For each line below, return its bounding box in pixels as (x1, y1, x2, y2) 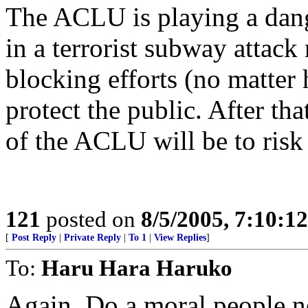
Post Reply (12, 232, 56, 243)
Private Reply (64, 232, 121, 243)
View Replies (154, 232, 206, 243)
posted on (41, 206, 141, 232)
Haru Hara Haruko (41, 255, 232, 280)
